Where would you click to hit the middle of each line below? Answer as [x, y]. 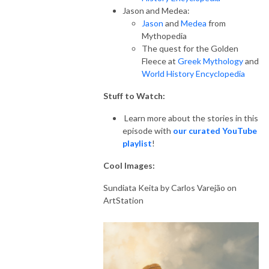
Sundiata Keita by [137, 187]
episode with [148, 130]
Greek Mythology [210, 61]
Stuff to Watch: [135, 95]
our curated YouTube [215, 130]
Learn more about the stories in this [190, 118]
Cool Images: [130, 165]
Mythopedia [164, 35]
